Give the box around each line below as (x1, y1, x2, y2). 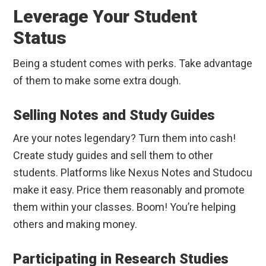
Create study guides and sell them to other (13, 149, 214, 162)
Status (13, 27, 67, 49)
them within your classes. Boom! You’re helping (13, 201, 236, 214)
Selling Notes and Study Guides (13, 107, 216, 124)
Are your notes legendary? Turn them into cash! (13, 132, 236, 145)
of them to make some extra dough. (13, 74, 182, 87)
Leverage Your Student (13, 6, 198, 27)
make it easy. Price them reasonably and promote (13, 183, 245, 197)
